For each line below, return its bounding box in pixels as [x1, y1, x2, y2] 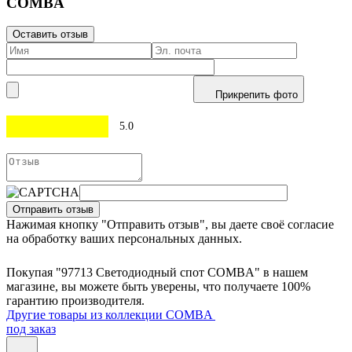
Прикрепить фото [215, 89, 298, 101]
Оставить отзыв [13, 28, 88, 41]
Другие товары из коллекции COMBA [6, 308, 215, 322]
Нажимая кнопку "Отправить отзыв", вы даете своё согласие [6, 218, 334, 232]
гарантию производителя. [6, 294, 145, 308]
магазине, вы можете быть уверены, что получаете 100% [6, 280, 310, 294]
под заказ [6, 322, 56, 336]
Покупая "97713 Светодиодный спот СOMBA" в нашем [6, 266, 308, 280]
